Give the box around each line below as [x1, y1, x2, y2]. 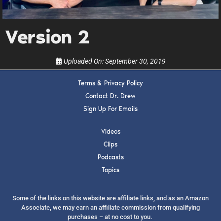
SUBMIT [85, 82, 125, 96]
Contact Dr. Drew [85, 92, 136, 100]
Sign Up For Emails [83, 105, 138, 113]
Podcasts [97, 153, 124, 161]
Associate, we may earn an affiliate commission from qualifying [21, 204, 200, 212]
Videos [101, 128, 120, 136]
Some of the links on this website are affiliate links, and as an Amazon [12, 194, 209, 202]
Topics [102, 166, 119, 174]
